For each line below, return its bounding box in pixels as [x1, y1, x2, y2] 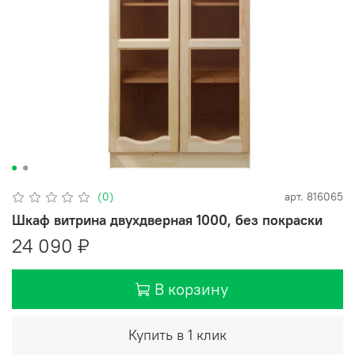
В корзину [155, 278, 228, 299]
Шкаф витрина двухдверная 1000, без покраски [12, 210, 323, 229]
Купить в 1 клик [128, 325, 227, 344]
